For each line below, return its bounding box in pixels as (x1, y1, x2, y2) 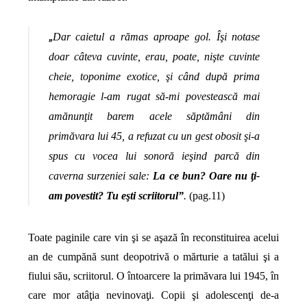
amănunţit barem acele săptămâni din (48, 110, 260, 123)
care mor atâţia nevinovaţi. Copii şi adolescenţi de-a (27, 289, 280, 302)
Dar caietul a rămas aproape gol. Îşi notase (52, 31, 260, 43)
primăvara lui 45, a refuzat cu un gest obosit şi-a (48, 130, 260, 143)
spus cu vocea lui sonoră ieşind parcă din (48, 150, 260, 162)
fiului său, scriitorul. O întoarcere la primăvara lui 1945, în (27, 270, 280, 282)
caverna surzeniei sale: (48, 170, 153, 182)
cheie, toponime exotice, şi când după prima (48, 71, 260, 83)
